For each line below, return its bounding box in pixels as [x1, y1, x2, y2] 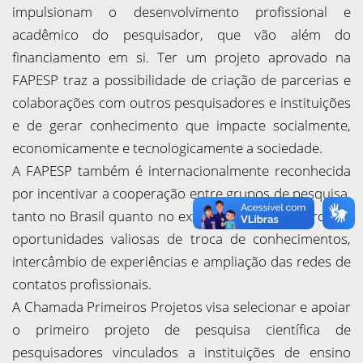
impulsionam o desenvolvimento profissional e [12, 2, 351, 21]
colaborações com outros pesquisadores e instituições [12, 93, 351, 112]
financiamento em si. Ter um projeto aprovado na [12, 48, 351, 66]
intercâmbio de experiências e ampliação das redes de [12, 252, 351, 271]
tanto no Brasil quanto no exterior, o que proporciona [12, 207, 351, 225]
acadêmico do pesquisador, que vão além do [12, 25, 351, 44]
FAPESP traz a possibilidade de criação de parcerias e [12, 70, 351, 89]
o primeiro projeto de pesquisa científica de [12, 320, 351, 339]
